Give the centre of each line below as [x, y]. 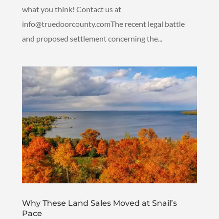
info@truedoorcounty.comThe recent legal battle [103, 23]
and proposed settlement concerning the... [92, 38]
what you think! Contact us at [71, 9]
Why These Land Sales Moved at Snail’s [99, 203]
